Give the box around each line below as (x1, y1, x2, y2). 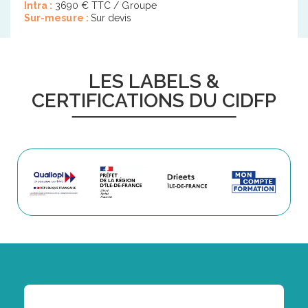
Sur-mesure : (24, 12, 91, 23)
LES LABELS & (89, 69, 219, 93)
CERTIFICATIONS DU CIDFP (32, 89, 276, 112)
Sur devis (90, 12, 132, 23)
